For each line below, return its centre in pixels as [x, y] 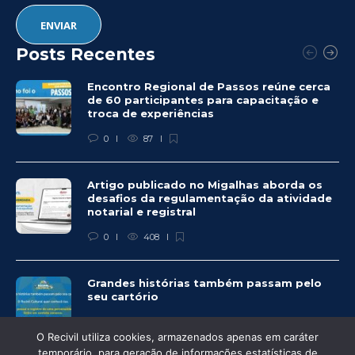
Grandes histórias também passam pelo [204, 282]
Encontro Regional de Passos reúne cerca [209, 86]
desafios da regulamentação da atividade [210, 198]
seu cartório [124, 296]
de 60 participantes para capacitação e [203, 99]
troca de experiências [152, 113]
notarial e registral [143, 211]
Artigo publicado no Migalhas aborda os [205, 184]
